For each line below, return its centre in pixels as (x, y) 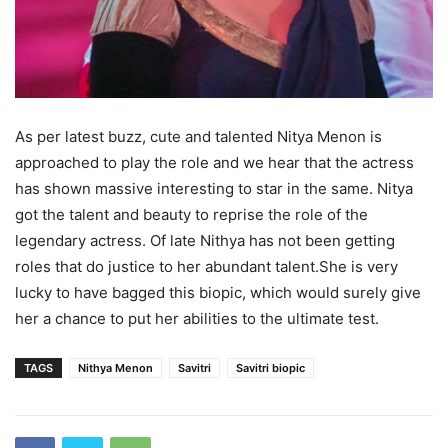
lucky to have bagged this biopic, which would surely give (218, 292)
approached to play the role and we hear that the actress (214, 162)
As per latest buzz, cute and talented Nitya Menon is (198, 136)
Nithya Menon (115, 367)
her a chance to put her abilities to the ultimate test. (197, 318)
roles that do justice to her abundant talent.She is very (206, 266)
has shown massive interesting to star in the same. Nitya (214, 188)
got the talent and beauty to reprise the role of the (191, 214)
